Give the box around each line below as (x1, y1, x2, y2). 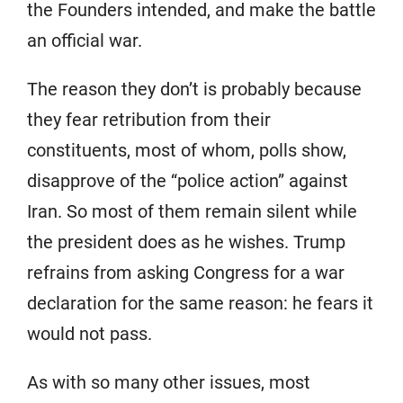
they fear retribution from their (27, 108, 271, 130)
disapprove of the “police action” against (27, 169, 348, 192)
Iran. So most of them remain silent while (27, 200, 357, 222)
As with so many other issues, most (27, 371, 310, 393)
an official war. (27, 29, 142, 51)
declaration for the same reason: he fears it (27, 291, 373, 314)
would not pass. (27, 322, 152, 345)
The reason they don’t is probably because (27, 77, 362, 100)
